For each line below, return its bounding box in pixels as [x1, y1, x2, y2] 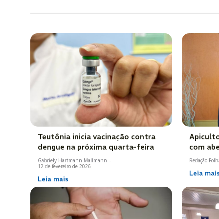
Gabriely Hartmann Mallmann [38, 157, 107, 164]
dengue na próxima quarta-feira [38, 142, 154, 152]
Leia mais [38, 175, 68, 184]
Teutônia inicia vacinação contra [38, 132, 155, 142]
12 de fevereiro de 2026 [38, 163, 91, 170]
